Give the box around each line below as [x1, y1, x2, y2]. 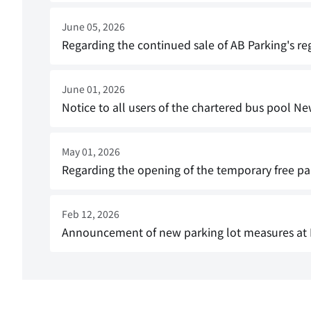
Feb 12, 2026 [62, 207, 119, 221]
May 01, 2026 [62, 144, 120, 158]
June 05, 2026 [62, 19, 125, 33]
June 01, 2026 [62, 82, 125, 96]
